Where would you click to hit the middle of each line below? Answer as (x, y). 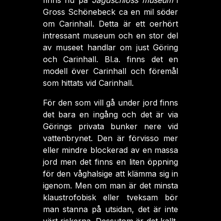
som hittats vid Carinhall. (88, 83)
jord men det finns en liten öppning (110, 162)
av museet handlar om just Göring (110, 47)
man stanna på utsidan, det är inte (110, 209)
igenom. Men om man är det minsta (110, 185)
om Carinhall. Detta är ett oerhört (110, 24)
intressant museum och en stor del (110, 36)
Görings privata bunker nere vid (110, 126)
